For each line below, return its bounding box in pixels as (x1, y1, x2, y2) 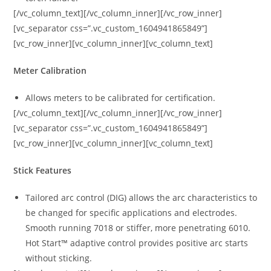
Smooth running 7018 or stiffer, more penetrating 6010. (25, 221, 251, 233)
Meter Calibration (13, 64, 87, 76)
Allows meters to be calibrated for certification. (25, 91, 216, 103)
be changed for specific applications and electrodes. (25, 206, 238, 218)
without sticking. (25, 252, 93, 264)
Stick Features (13, 164, 72, 176)
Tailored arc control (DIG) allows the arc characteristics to (25, 191, 258, 203)
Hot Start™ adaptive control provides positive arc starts (25, 237, 249, 249)
